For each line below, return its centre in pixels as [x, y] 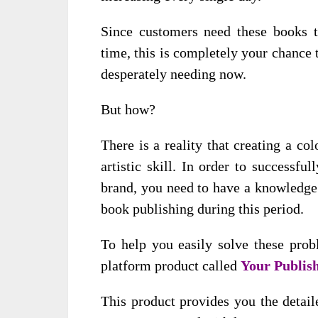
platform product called [171, 265]
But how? [128, 109]
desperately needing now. [174, 74]
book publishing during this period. [202, 209]
